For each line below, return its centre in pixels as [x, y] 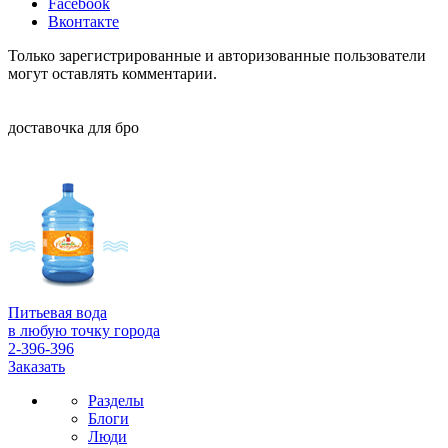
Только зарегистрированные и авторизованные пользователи [217, 56]
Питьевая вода [57, 313]
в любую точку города [84, 331]
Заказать [36, 367]
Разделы [116, 401]
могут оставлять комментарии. [112, 74]
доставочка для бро [73, 128]
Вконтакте [83, 22]
